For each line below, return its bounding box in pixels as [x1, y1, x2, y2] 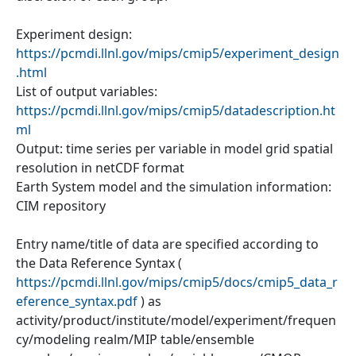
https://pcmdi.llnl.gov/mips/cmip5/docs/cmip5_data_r [16, 273, 338, 291]
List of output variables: [16, 82, 157, 100]
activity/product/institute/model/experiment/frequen [16, 311, 336, 329]
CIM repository [16, 196, 106, 215]
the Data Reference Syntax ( [16, 253, 182, 272]
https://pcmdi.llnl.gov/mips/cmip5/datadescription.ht [16, 101, 335, 119]
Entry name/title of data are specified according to [16, 234, 319, 253]
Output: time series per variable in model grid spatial [16, 139, 333, 157]
